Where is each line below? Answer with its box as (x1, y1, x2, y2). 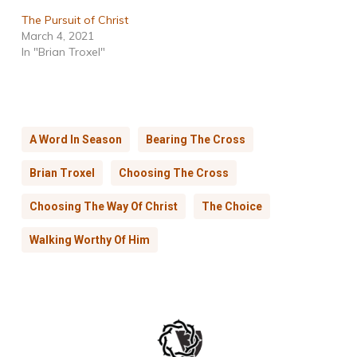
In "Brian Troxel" (21, 45, 105, 60)
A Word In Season (29, 133, 122, 147)
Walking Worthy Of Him (29, 233, 150, 247)
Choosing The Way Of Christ (29, 200, 178, 214)
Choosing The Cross (118, 167, 229, 180)
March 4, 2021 (21, 29, 94, 44)
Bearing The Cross (145, 133, 245, 147)
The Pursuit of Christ (21, 13, 128, 28)
